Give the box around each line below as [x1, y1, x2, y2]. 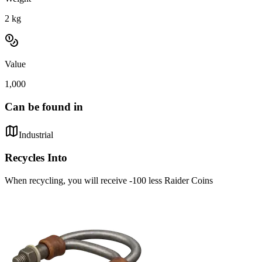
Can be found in [5, 100, 83, 113]
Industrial [19, 130, 53, 140]
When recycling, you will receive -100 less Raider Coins [5, 175, 213, 185]
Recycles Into [5, 151, 67, 164]
